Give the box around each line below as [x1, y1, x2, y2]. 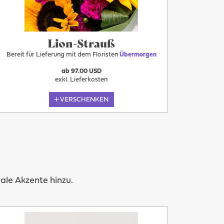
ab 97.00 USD [61, 68, 101, 74]
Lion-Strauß [47, 34, 115, 51]
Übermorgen [119, 51, 156, 58]
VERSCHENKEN [60, 96, 109, 103]
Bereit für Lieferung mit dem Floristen [6, 51, 119, 58]
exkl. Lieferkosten [55, 76, 108, 83]
